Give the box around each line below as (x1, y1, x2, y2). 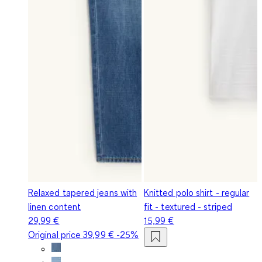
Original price (28, 228, 84, 240)
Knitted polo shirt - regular (144, 186, 250, 198)
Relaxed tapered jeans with (28, 186, 137, 198)
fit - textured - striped (144, 200, 232, 212)
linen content (28, 200, 81, 212)
